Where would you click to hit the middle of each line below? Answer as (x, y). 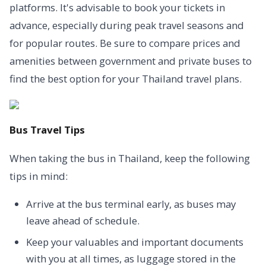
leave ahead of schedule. (83, 221)
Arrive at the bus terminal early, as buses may (131, 204)
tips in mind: (39, 176)
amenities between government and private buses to (131, 61)
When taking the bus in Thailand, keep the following (130, 158)
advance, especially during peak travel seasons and (127, 25)
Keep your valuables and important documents (135, 242)
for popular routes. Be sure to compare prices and (125, 43)
